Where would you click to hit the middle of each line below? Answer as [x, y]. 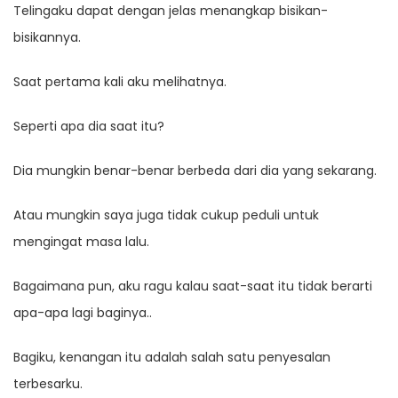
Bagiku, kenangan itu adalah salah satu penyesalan [172, 358]
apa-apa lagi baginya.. [83, 313]
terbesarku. [48, 384]
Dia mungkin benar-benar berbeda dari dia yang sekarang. [195, 171]
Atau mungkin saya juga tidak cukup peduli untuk [166, 215]
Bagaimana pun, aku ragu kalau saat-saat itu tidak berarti [193, 287]
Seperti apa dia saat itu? [89, 127]
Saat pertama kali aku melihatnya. [120, 82]
